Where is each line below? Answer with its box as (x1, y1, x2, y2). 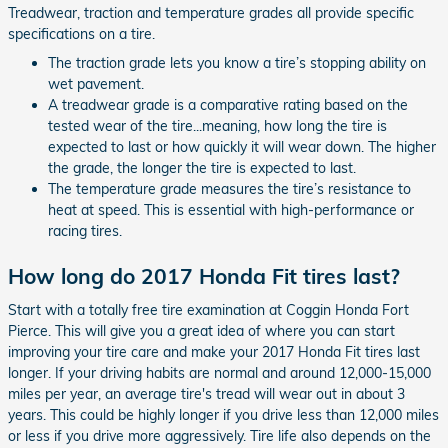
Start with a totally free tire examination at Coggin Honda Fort (8, 300, 409, 319)
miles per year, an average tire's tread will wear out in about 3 (8, 384, 405, 403)
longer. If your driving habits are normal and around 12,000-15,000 (8, 363, 431, 382)
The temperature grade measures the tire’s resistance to (48, 180, 411, 198)
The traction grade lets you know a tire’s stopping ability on (48, 54, 426, 72)
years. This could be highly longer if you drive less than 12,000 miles (8, 405, 439, 424)
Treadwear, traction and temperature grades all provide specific (8, 4, 414, 22)
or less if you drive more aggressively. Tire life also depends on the (8, 426, 431, 445)
